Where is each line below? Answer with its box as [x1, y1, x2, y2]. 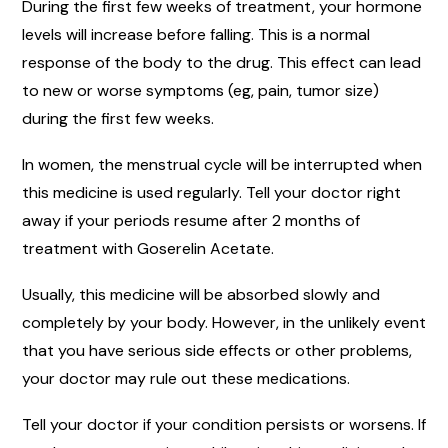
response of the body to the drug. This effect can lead [22, 51, 421, 73]
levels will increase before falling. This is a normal [22, 23, 370, 45]
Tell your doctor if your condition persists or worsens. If [22, 413, 426, 435]
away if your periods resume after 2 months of [22, 209, 360, 231]
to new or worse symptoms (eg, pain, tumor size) [22, 79, 379, 101]
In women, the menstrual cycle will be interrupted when [22, 153, 422, 175]
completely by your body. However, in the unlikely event [22, 311, 426, 333]
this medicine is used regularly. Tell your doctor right [22, 181, 401, 203]
